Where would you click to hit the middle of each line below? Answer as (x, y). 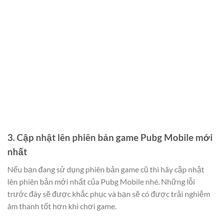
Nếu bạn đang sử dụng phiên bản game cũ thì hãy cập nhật (106, 169)
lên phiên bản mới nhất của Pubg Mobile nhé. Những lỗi (101, 181)
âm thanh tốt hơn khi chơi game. (62, 206)
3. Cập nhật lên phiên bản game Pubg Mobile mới (110, 137)
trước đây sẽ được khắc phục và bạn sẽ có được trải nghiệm (109, 193)
